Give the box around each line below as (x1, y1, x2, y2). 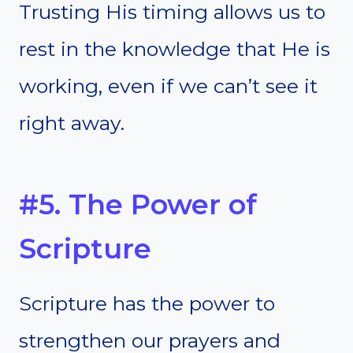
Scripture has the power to (19, 291, 275, 315)
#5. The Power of (19, 188, 257, 222)
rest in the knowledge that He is (19, 36, 330, 61)
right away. (19, 110, 124, 135)
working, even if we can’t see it (19, 73, 318, 98)
